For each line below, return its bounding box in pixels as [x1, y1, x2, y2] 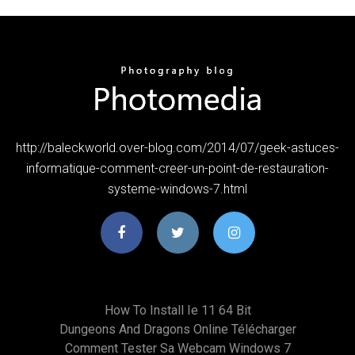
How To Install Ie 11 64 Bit [104, 302, 251, 318]
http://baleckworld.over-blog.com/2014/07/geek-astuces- [16, 139, 339, 155]
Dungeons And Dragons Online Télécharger [59, 321, 296, 337]
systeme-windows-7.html [108, 181, 247, 197]
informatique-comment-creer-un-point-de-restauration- [26, 160, 329, 176]
